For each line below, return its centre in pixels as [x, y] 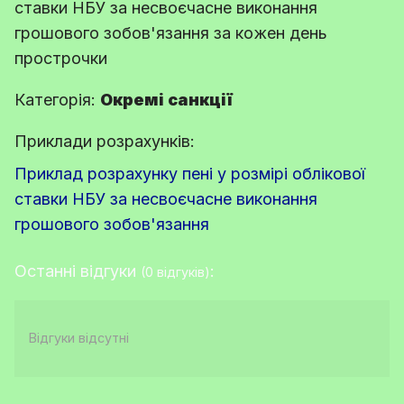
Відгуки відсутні [79, 338]
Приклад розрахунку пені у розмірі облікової [190, 173]
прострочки [61, 58]
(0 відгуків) [175, 271]
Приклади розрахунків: [105, 141]
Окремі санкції [166, 99]
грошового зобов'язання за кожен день [171, 32]
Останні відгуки [78, 271]
